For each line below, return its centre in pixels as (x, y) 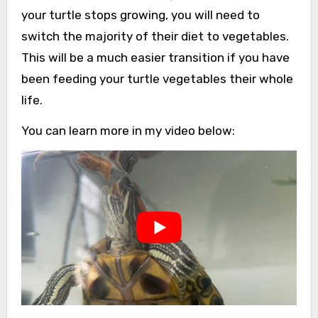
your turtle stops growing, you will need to (140, 15)
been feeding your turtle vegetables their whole (157, 78)
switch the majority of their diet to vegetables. (155, 36)
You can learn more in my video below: (128, 130)
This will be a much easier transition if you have (155, 57)
